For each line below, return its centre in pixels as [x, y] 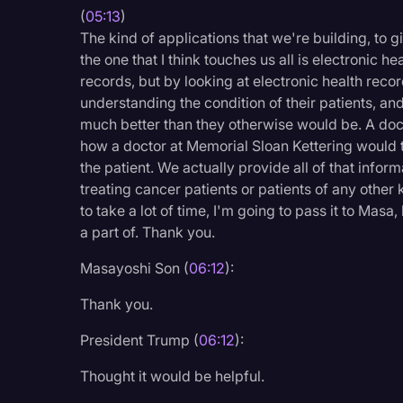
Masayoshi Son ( [135, 268]
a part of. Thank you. [148, 232]
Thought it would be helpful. [173, 376]
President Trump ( [140, 340]
